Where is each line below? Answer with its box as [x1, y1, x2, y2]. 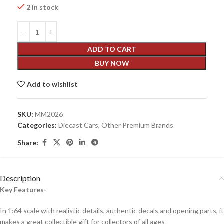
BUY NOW [94, 59, 129, 67]
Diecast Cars [58, 121, 98, 129]
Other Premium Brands [101, 121, 173, 129]
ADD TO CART [87, 45, 136, 53]
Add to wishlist [27, 80, 78, 88]
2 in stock [26, 3, 59, 11]
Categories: [17, 121, 57, 129]
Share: [17, 138, 38, 147]
